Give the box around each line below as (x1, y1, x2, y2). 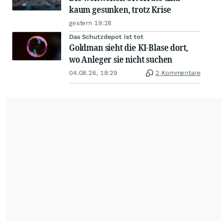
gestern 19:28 (69, 19, 112, 27)
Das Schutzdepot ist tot (69, 33, 144, 41)
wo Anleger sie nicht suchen (69, 53, 173, 66)
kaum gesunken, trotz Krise (69, 3, 171, 16)
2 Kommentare (155, 69, 201, 77)
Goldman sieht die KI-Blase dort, (69, 41, 188, 54)
